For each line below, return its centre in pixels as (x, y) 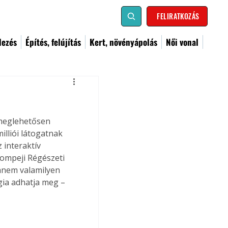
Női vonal (182, 42)
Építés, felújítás (53, 42)
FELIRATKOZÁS (178, 16)
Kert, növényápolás (123, 42)
